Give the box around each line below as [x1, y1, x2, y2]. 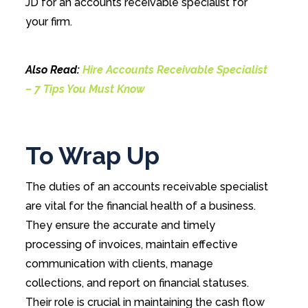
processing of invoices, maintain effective [25, 237, 238, 251]
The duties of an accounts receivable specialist [25, 179, 268, 193]
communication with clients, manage [25, 256, 213, 270]
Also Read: [25, 63, 82, 77]
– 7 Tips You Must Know [25, 82, 145, 96]
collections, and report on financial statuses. [25, 276, 249, 289]
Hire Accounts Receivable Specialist [82, 63, 267, 77]
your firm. [25, 15, 72, 29]
